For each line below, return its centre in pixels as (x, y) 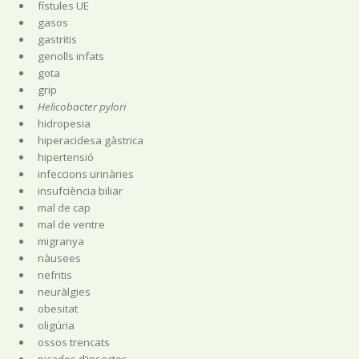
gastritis (57, 39)
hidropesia (64, 123)
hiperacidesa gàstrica (90, 140)
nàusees (59, 258)
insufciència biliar (80, 191)
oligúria (56, 325)
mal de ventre (71, 224)
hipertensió (65, 157)
